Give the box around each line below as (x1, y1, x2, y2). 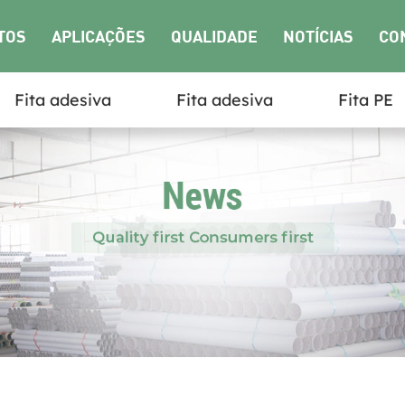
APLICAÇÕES (52, 26, 146, 46)
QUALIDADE (171, 26, 258, 46)
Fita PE (338, 89, 393, 110)
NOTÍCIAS (283, 26, 353, 46)
